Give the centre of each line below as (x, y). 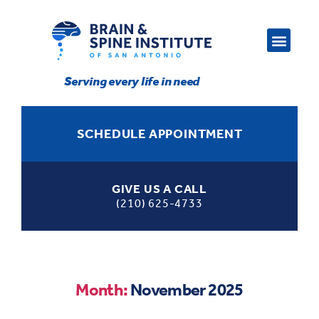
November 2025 (187, 289)
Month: (102, 289)
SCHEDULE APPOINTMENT (159, 134)
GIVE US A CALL (159, 188)
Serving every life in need (132, 81)
